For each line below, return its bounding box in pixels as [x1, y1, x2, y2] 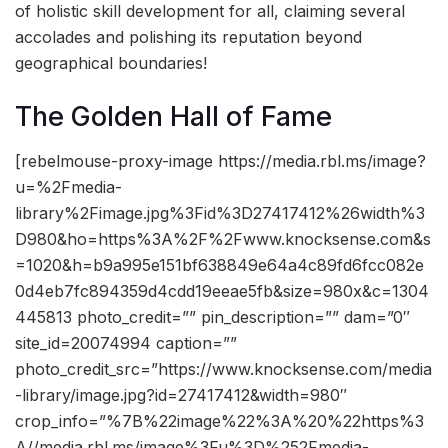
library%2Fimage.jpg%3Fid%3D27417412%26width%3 [15, 203, 425, 224]
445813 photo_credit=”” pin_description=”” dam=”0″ [15, 307, 410, 328]
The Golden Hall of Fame [15, 99, 332, 133]
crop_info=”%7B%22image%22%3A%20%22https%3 [15, 411, 424, 432]
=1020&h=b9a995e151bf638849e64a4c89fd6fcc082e [15, 255, 424, 276]
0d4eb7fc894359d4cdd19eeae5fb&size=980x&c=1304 [15, 281, 429, 302]
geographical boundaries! [15, 53, 207, 74]
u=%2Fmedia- [15, 177, 122, 198]
